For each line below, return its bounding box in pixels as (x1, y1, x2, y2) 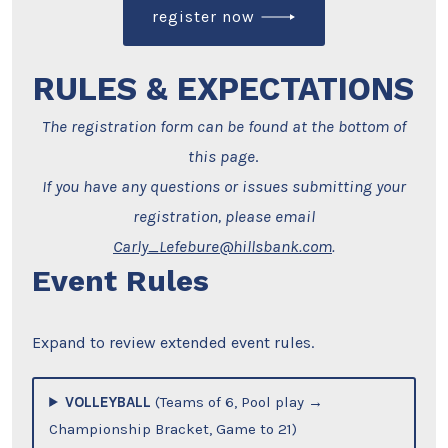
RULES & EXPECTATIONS (33, 69, 415, 108)
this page (188, 145, 256, 166)
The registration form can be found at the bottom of (41, 115, 406, 136)
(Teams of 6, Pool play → (151, 392, 324, 411)
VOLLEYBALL (65, 392, 152, 411)
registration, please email (132, 205, 315, 226)
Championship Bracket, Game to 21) (49, 419, 298, 438)
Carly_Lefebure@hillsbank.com (112, 235, 332, 256)
